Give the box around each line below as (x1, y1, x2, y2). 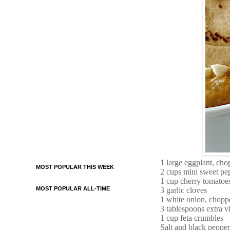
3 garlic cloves (160, 186, 209, 195)
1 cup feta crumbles (160, 214, 223, 223)
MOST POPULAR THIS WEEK (36, 164, 114, 170)
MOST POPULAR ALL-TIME (36, 185, 110, 191)
